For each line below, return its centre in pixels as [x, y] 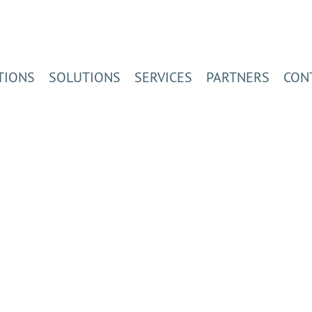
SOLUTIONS [85, 77]
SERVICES [163, 77]
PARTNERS [238, 77]
